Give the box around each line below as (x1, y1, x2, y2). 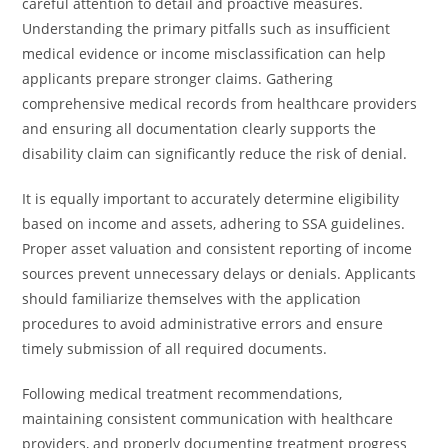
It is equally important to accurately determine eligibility (22, 189, 400, 208)
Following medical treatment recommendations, (22, 384, 343, 403)
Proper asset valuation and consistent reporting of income (22, 239, 413, 258)
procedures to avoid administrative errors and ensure (22, 314, 384, 333)
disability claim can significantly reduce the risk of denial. (22, 144, 408, 163)
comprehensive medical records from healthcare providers (22, 94, 418, 113)
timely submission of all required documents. (22, 339, 328, 358)
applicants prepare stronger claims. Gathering (22, 69, 334, 88)
